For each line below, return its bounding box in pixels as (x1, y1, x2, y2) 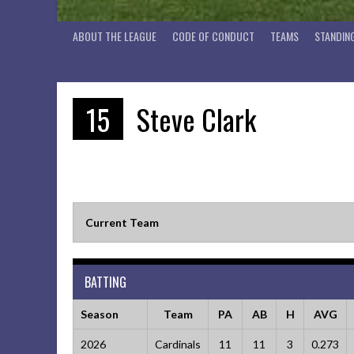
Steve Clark (130, 98, 257, 140)
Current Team (85, 216, 159, 229)
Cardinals (155, 337, 201, 351)
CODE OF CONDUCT (172, 28, 254, 45)
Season (80, 307, 119, 321)
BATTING (85, 273, 126, 292)
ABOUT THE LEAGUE (73, 28, 156, 45)
